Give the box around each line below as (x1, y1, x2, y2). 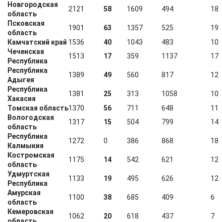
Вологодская (7, 113, 54, 121)
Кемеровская (7, 208, 54, 216)
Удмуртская (7, 170, 50, 178)
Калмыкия (7, 142, 44, 150)
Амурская (7, 189, 41, 197)
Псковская (7, 19, 45, 27)
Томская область (7, 104, 68, 112)
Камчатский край (7, 38, 67, 46)
